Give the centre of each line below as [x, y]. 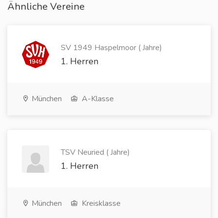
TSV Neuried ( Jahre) [95, 152]
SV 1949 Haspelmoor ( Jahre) [111, 48]
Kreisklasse [100, 203]
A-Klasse [97, 99]
